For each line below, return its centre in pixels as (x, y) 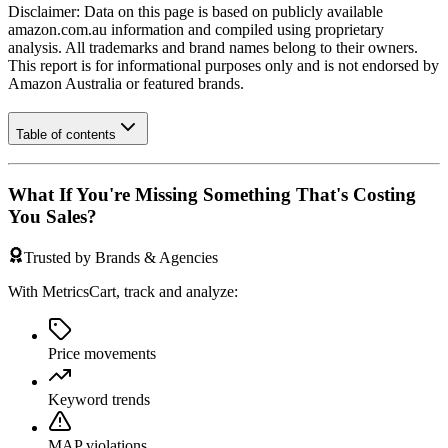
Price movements (102, 353)
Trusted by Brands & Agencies (121, 257)
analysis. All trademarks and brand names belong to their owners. (213, 48)
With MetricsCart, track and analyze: (123, 291)
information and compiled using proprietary (245, 30)
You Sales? (52, 217)
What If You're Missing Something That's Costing (212, 195)
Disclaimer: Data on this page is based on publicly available (195, 12)
